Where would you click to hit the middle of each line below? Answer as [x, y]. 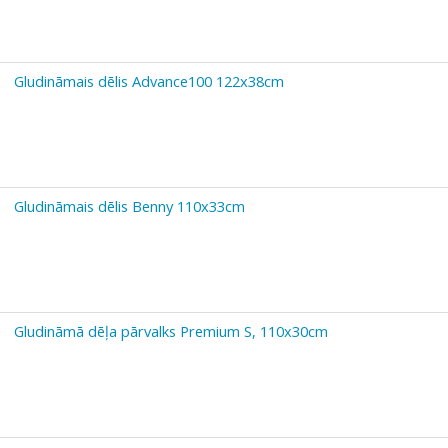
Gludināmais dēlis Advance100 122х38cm [149, 80]
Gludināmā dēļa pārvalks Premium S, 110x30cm [171, 330]
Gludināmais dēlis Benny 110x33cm [129, 205]
